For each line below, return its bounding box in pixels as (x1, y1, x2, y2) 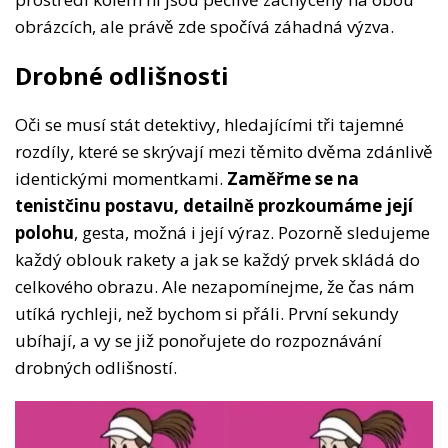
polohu (15, 221, 74, 245)
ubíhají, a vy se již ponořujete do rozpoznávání (15, 329, 382, 353)
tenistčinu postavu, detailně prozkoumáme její (15, 194, 413, 218)
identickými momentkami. (15, 167, 227, 191)
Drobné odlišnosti (15, 59, 229, 93)
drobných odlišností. (15, 356, 177, 380)
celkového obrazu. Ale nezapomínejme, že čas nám (15, 275, 414, 299)
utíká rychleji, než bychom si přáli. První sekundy (15, 302, 399, 326)
